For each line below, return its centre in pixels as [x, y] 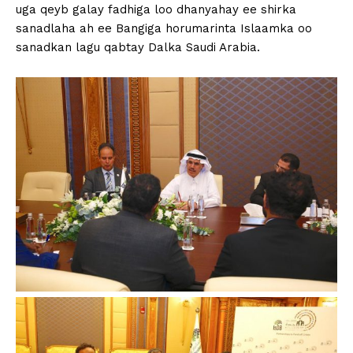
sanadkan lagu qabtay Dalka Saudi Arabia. [138, 48]
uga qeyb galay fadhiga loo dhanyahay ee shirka [156, 10]
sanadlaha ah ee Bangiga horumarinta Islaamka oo [164, 29]
